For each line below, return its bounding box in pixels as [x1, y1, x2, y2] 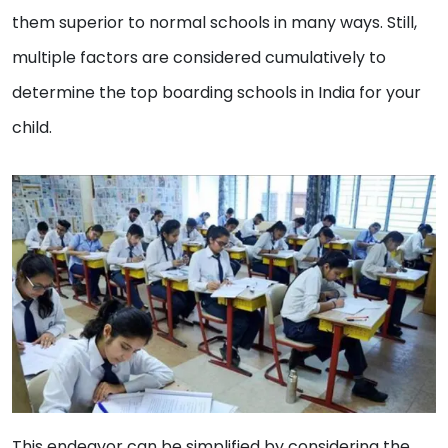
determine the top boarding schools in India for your [12, 81, 421, 105]
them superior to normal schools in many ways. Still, [12, 11, 417, 35]
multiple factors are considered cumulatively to [12, 46, 386, 70]
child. [12, 116, 60, 140]
